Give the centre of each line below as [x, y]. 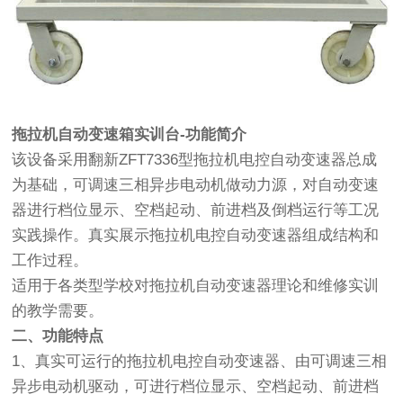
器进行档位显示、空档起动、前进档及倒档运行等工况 [196, 210]
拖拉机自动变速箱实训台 [96, 134]
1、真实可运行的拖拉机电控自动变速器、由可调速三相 [200, 361]
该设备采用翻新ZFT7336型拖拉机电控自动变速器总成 [195, 159]
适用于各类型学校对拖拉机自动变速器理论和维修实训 [196, 285]
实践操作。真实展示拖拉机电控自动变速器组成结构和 [196, 235]
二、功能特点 [58, 336]
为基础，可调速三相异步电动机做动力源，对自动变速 [196, 184]
